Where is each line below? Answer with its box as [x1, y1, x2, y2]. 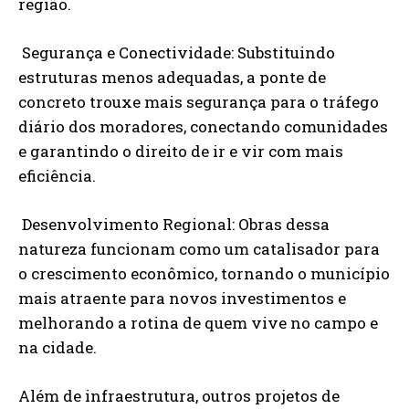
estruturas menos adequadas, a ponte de [18, 66, 326, 88]
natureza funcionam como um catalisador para [18, 237, 380, 259]
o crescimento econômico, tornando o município [18, 262, 390, 284]
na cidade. [18, 336, 97, 358]
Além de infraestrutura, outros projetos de [18, 384, 340, 406]
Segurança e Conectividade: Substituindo [18, 41, 335, 63]
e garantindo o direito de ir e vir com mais [18, 140, 343, 162]
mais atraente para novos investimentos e [18, 287, 346, 309]
